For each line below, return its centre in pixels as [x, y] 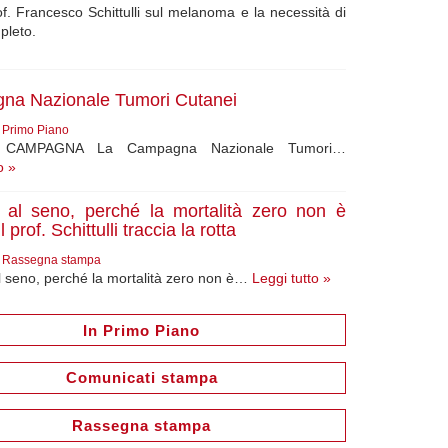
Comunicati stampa [141, 378]
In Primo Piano [142, 330]
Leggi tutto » [292, 277]
